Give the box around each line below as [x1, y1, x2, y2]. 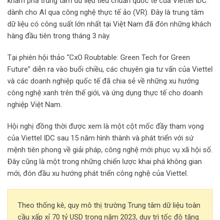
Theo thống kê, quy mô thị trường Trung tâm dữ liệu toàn [18, 200, 200, 210]
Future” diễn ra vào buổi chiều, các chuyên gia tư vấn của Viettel [7, 64, 213, 74]
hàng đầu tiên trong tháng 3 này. [7, 31, 110, 40]
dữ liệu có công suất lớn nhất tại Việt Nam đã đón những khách [7, 19, 211, 28]
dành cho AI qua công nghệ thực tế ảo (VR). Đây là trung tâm [7, 7, 204, 17]
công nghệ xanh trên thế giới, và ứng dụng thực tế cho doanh [7, 88, 203, 97]
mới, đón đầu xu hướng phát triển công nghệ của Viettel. [7, 168, 188, 178]
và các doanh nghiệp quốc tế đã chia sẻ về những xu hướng [7, 76, 199, 85]
